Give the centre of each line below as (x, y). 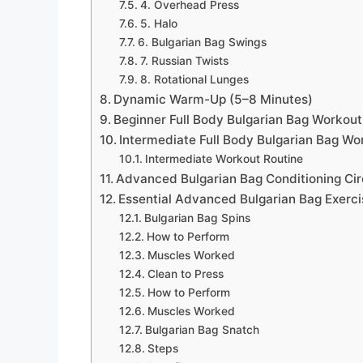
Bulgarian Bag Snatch (202, 330)
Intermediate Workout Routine (224, 159)
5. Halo (158, 24)
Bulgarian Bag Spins (197, 218)
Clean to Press (185, 274)
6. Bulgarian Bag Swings (202, 43)
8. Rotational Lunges (194, 80)
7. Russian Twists (184, 61)
